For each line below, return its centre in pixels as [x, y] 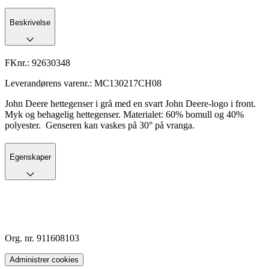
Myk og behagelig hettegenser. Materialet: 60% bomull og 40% [124, 114]
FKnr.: [18, 62]
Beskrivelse [30, 22]
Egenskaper [30, 157]
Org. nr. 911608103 [42, 238]
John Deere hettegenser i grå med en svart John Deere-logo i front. [130, 103]
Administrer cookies [44, 260]
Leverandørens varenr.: [50, 83]
